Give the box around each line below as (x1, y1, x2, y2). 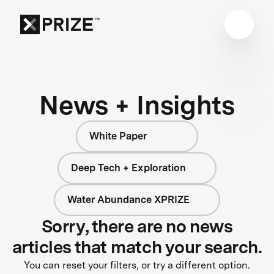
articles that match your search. (12, 236, 262, 257)
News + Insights (39, 89, 235, 120)
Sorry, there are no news (41, 215, 233, 237)
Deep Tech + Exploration (71, 161, 187, 174)
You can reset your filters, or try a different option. (24, 259, 250, 271)
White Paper (89, 130, 147, 142)
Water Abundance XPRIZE (67, 193, 190, 206)
